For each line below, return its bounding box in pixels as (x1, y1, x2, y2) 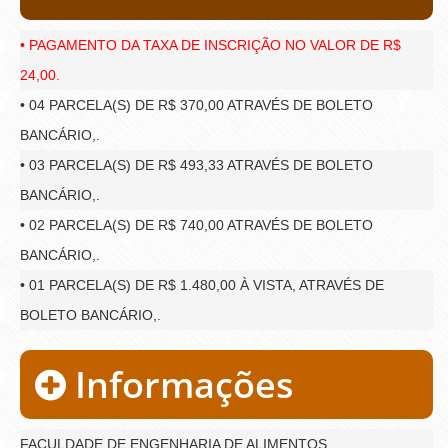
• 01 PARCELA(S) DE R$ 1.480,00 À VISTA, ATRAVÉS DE (20, 276, 384, 293)
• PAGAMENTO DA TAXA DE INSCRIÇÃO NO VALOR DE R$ (20, 36, 401, 53)
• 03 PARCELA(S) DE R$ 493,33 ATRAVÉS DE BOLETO (20, 156, 373, 173)
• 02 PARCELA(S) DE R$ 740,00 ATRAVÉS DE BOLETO (20, 216, 373, 233)
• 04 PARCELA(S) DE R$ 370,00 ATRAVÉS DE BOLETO (20, 96, 373, 113)
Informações (66, 359, 294, 409)
